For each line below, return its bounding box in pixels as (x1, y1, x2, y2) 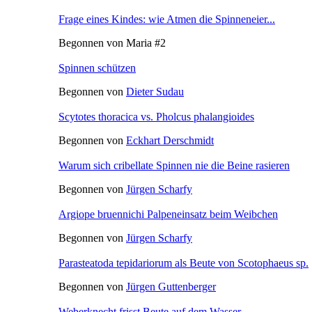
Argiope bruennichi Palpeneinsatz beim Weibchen (58, 208, 278, 220)
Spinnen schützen (58, 61, 136, 74)
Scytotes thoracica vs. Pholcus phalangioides (58, 110, 254, 123)
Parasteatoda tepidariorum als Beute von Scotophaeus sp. (58, 256, 309, 269)
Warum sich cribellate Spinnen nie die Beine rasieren (58, 159, 290, 171)
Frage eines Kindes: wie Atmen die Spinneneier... (58, 13, 275, 25)
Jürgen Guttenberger (126, 280, 216, 292)
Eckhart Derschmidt (126, 134, 214, 146)
